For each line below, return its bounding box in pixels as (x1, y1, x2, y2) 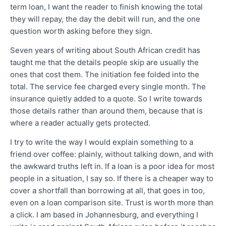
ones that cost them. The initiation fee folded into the (10, 69, 199, 79)
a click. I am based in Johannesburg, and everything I (10, 209, 198, 219)
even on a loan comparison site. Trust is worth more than (10, 197, 213, 207)
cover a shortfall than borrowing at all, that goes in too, (10, 185, 205, 195)
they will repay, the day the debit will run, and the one (10, 14, 200, 24)
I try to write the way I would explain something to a (10, 137, 193, 147)
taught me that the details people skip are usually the (10, 57, 199, 67)
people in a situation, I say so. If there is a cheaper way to (10, 173, 213, 183)
